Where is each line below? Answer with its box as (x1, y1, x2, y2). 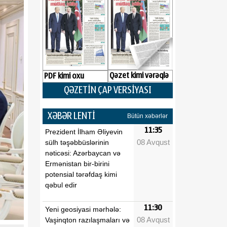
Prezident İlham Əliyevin (45, 127, 123, 136)
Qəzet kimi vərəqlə (109, 72, 169, 80)
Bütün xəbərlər (127, 112, 168, 120)
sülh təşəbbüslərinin (45, 138, 109, 146)
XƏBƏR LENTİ (48, 111, 95, 121)
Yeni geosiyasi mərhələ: (45, 205, 121, 213)
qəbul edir (45, 180, 81, 189)
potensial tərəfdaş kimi (45, 170, 117, 178)
